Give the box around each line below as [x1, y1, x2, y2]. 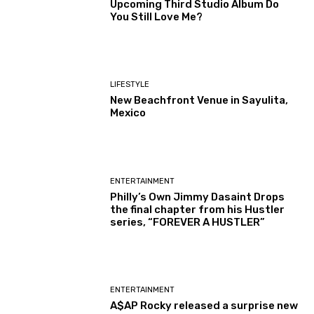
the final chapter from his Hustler [110, 203, 285, 216]
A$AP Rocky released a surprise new [110, 299, 299, 313]
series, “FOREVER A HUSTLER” [110, 215, 266, 228]
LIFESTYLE [110, 80, 150, 90]
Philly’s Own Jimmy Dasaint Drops [110, 190, 285, 203]
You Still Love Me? [110, 11, 203, 24]
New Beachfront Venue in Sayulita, [110, 94, 289, 107]
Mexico [110, 107, 146, 120]
